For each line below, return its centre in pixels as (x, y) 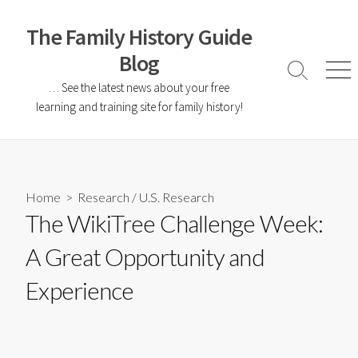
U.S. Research (177, 197)
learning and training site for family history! (139, 107)
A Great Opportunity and (145, 257)
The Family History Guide (139, 37)
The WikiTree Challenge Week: (175, 223)
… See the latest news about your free (139, 88)
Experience (80, 290)
